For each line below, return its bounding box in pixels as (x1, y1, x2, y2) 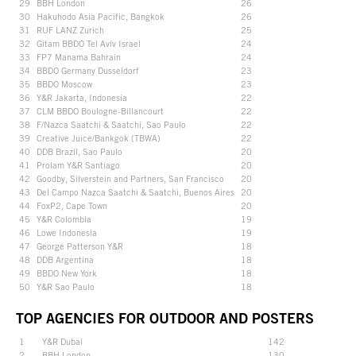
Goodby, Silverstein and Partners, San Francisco (37, 172, 224, 184)
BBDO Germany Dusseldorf (37, 64, 139, 75)
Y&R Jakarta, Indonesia (37, 91, 127, 103)
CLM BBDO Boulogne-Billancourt (37, 105, 164, 116)
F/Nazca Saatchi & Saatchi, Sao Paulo (37, 118, 186, 130)
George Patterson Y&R (37, 240, 123, 251)
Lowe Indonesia (37, 226, 97, 238)
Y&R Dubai (42, 335, 83, 346)
